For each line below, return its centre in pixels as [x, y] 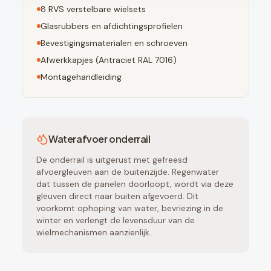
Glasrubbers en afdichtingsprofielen [112, 26]
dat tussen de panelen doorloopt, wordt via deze [135, 184]
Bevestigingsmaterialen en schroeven [114, 43]
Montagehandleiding [81, 77]
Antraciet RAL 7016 [136, 60]
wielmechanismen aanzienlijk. [94, 233]
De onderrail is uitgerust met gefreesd [112, 160]
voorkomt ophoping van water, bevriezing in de [130, 208]
